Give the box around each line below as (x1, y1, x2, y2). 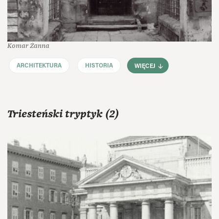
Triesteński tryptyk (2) (7, 107, 119, 121)
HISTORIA (85, 63, 113, 69)
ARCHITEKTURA (17, 63, 62, 69)
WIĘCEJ (134, 63, 156, 69)
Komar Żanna (7, 42, 49, 49)
